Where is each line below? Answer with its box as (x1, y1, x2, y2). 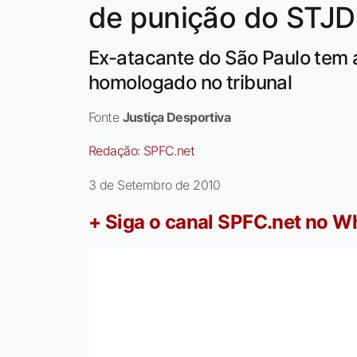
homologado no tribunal (88, 71, 292, 95)
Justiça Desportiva (122, 109, 231, 126)
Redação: (88, 143, 143, 159)
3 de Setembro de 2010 (88, 177, 221, 194)
